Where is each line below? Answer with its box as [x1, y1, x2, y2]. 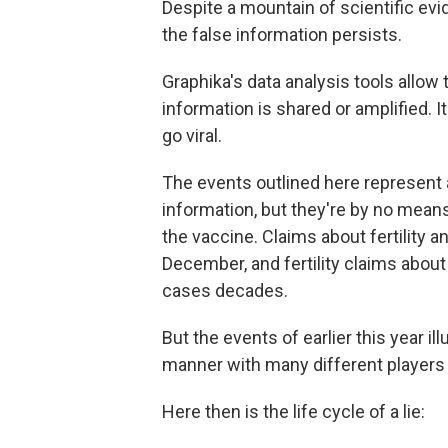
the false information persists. [162, 24, 402, 45]
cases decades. [162, 280, 288, 301]
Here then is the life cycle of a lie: [162, 401, 425, 422]
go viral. [162, 125, 222, 146]
